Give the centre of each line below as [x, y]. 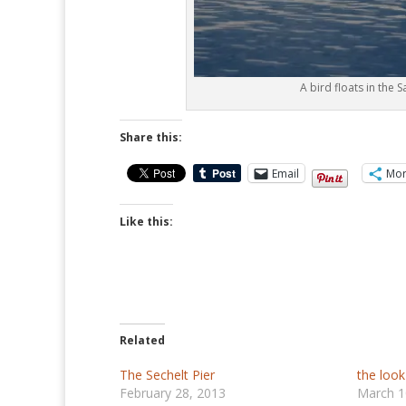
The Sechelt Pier [167, 375]
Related [142, 341]
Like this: [146, 222]
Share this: [151, 138]
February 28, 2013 [173, 393]
